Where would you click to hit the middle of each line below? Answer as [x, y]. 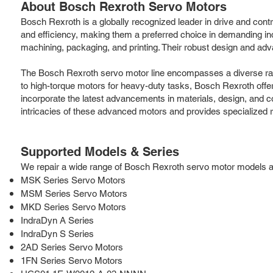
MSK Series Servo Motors [73, 180]
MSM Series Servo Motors [74, 193]
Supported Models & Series [100, 151]
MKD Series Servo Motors [73, 207]
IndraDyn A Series [57, 220]
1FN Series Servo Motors [72, 260]
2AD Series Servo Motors [72, 247]
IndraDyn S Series [57, 233]
